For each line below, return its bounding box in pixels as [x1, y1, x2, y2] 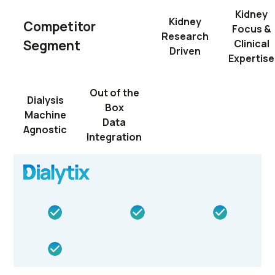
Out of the [89, 85, 139, 99]
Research [161, 29, 209, 43]
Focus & [231, 21, 271, 36]
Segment [23, 36, 81, 54]
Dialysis [26, 93, 64, 107]
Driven [169, 44, 201, 58]
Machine [24, 107, 66, 122]
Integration [87, 130, 142, 144]
